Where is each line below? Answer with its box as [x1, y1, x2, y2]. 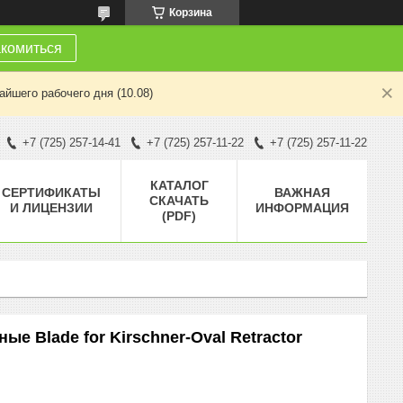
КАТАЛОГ [149, 177, 209, 193]
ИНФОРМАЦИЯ [255, 200, 349, 215]
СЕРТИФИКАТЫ [2, 184, 101, 200]
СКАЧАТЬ [149, 193, 209, 208]
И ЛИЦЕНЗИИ [10, 200, 93, 215]
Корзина [169, 6, 212, 19]
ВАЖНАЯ [274, 184, 330, 200]
